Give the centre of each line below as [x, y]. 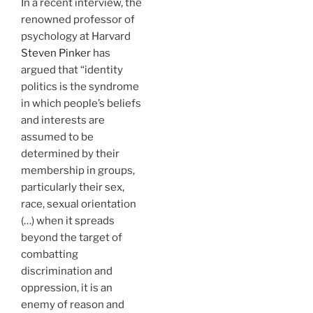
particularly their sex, [73, 187]
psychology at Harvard [76, 36]
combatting [50, 254]
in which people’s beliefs [81, 103]
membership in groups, [78, 170]
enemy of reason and [73, 304]
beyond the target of [72, 237]
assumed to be [57, 137]
